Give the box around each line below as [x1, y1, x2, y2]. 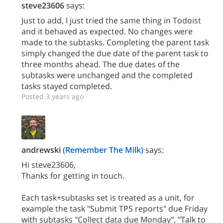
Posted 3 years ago [21, 92, 84, 101]
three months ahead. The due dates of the [21, 59, 180, 70]
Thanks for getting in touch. [21, 170, 124, 181]
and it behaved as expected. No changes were [21, 26, 193, 37]
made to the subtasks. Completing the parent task [21, 37, 209, 48]
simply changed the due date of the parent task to [21, 48, 209, 59]
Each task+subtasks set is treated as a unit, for [21, 192, 195, 203]
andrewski [21, 144, 61, 155]
